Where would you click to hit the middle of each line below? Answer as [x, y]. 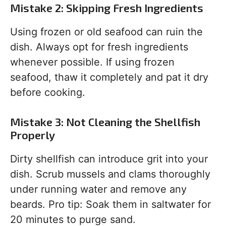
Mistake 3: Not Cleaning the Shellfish [105, 122]
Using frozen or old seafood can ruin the [106, 32]
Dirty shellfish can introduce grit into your [109, 159]
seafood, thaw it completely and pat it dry [109, 77]
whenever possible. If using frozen [92, 62]
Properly [33, 135]
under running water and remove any [98, 189]
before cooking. [48, 93]
